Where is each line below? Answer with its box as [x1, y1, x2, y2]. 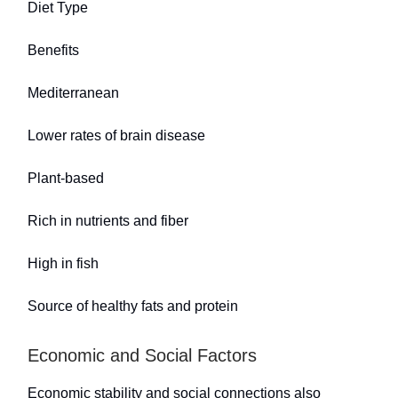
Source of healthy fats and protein [28, 298, 238, 314]
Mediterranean [28, 84, 119, 100]
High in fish [28, 255, 99, 271]
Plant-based [28, 170, 104, 186]
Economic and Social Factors [28, 345, 257, 365]
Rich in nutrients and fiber [28, 212, 188, 228]
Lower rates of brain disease [28, 127, 205, 143]
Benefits [28, 42, 79, 58]
